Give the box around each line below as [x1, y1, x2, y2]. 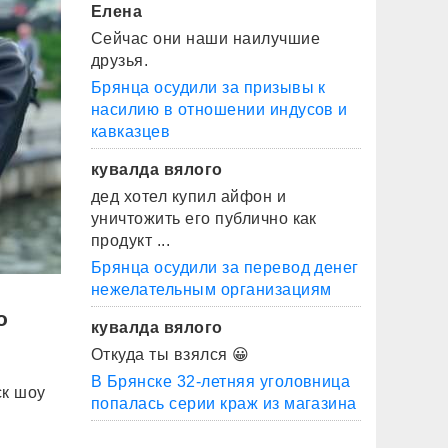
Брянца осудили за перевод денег [91, 259, 359, 276]
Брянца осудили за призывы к [91, 79, 326, 96]
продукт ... [91, 232, 171, 249]
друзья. [91, 52, 149, 69]
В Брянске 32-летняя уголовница [91, 373, 351, 390]
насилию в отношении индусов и [91, 101, 348, 118]
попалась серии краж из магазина [91, 395, 357, 412]
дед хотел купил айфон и [91, 188, 287, 205]
